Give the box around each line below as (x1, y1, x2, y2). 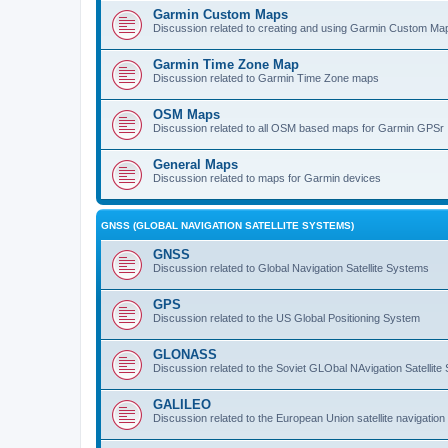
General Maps (153, 156, 238, 172)
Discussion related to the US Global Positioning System (153, 311, 420, 324)
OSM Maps (153, 106, 220, 122)
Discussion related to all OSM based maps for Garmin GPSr (153, 121, 444, 134)
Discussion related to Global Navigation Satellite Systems (153, 261, 429, 274)
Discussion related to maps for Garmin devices (153, 171, 381, 184)
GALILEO (153, 396, 211, 412)
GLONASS (153, 346, 217, 362)
